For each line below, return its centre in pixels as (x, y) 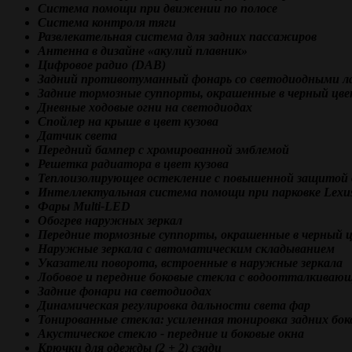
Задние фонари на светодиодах (125, 291)
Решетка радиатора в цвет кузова (133, 164)
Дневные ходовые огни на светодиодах (145, 107)
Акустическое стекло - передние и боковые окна (171, 334)
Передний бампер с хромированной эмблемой (163, 150)
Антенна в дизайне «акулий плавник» (143, 51)
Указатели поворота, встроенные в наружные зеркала (190, 263)
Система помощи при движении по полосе (158, 8)
